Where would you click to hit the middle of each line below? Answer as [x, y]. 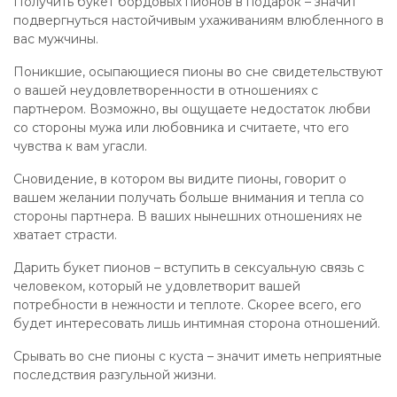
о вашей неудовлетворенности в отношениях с [166, 90]
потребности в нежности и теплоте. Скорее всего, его [187, 305]
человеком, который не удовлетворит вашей [157, 286]
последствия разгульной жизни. [115, 375]
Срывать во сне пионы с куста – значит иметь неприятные [198, 356]
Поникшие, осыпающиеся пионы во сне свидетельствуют [198, 72]
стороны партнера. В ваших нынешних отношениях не [188, 216]
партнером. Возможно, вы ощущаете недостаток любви [192, 109]
